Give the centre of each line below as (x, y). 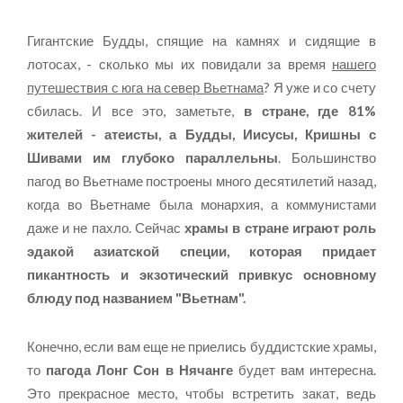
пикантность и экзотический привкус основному (201, 274)
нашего (354, 63)
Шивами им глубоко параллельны (152, 157)
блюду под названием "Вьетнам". (136, 297)
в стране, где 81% (309, 110)
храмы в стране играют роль (281, 227)
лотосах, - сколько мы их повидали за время (179, 63)
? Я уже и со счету (320, 87)
